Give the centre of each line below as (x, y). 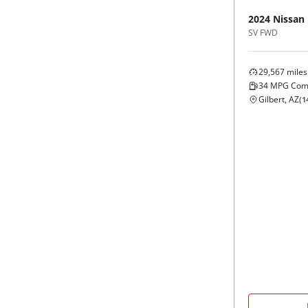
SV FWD (263, 33)
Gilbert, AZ (279, 100)
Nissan (289, 19)
